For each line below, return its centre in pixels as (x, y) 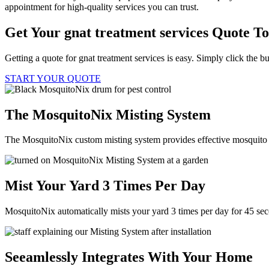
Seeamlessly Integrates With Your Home (129, 257)
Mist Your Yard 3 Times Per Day (105, 186)
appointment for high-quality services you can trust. (102, 7)
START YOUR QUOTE (53, 78)
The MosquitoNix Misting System (108, 114)
